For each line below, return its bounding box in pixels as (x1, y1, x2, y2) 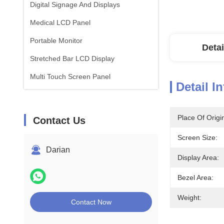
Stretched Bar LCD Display (30, 54, 114, 62)
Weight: (177, 193, 201, 201)
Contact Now (70, 198, 111, 206)
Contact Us (33, 115, 85, 126)
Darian (46, 145, 70, 154)
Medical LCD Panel (30, 18, 90, 26)
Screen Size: (177, 133, 217, 141)
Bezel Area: (177, 173, 213, 181)
